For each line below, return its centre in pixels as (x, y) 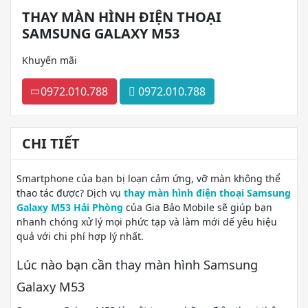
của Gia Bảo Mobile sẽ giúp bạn (198, 207)
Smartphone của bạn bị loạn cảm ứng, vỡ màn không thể (148, 178)
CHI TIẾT (51, 143)
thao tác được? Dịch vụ (70, 193)
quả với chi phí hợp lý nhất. (80, 236)
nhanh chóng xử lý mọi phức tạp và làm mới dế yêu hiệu (147, 222)
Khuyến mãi (49, 60)
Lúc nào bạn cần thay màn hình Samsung (137, 265)
